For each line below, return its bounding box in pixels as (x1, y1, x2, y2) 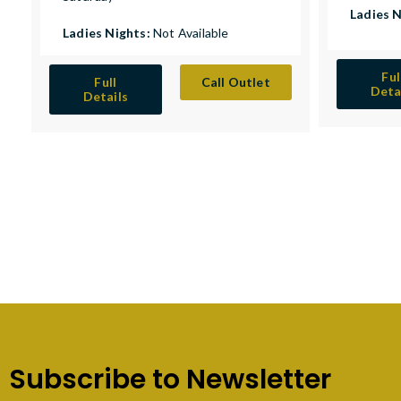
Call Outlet (200, 74, 270, 90)
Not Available (153, 25, 229, 41)
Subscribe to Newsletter (9, 361, 331, 399)
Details (82, 89, 128, 105)
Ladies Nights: (63, 25, 153, 41)
